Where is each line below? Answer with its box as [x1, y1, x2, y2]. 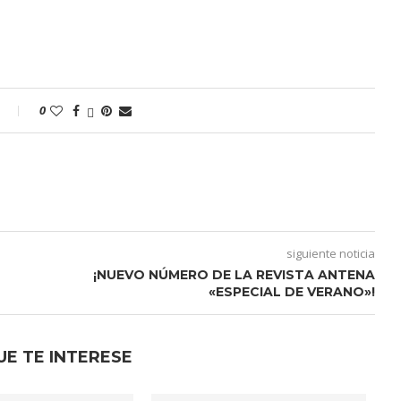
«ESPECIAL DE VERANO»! [208, 284, 375, 300]
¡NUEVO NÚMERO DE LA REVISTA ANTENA [92, 267, 375, 283]
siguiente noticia [286, 245, 375, 261]
